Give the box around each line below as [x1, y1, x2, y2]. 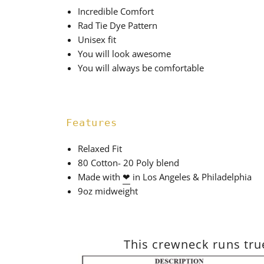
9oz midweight [78, 184, 138, 197]
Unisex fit [78, 33, 116, 45]
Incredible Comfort [78, 5, 154, 17]
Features [66, 116, 117, 128]
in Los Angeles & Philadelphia [130, 170, 254, 183]
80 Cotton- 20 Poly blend [78, 156, 179, 169]
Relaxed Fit [78, 142, 122, 154]
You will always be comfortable [78, 61, 206, 74]
